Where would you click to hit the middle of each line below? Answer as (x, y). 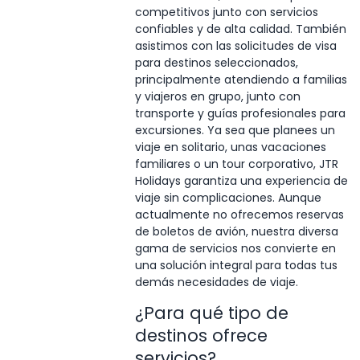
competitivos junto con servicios (226, 12)
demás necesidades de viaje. (216, 282)
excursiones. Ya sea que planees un (235, 130)
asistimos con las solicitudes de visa (235, 45)
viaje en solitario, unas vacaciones (230, 147)
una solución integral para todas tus (236, 265)
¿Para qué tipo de (211, 313)
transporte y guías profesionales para (240, 113)
